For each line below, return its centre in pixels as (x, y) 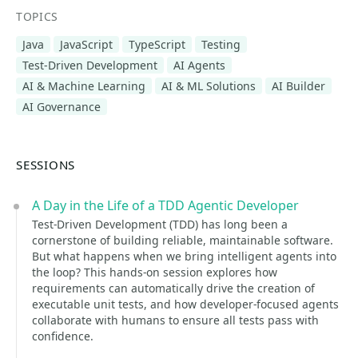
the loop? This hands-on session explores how (155, 272)
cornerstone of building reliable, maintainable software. (183, 240)
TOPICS (38, 16)
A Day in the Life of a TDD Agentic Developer (165, 205)
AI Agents (199, 65)
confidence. (63, 336)
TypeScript (157, 44)
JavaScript (86, 44)
